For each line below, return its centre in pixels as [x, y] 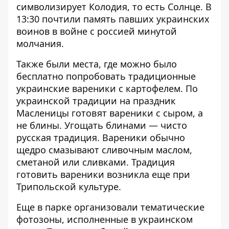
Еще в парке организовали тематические [110, 207]
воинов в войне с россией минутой [97, 31]
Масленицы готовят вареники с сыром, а [110, 113]
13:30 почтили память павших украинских [113, 19]
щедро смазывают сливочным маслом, [104, 150]
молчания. [40, 43]
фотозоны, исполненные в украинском [105, 219]
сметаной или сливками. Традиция [96, 162]
